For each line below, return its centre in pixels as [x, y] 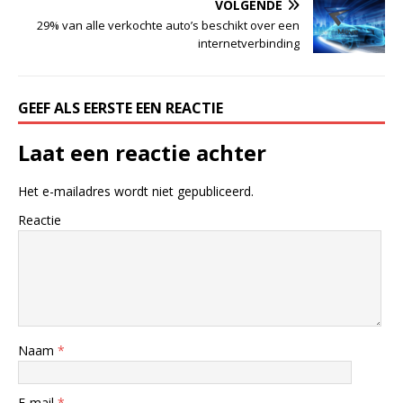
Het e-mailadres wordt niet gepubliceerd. [136, 191]
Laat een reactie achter [142, 152]
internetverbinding [249, 43]
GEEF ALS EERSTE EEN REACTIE [121, 107]
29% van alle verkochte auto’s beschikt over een [168, 25]
